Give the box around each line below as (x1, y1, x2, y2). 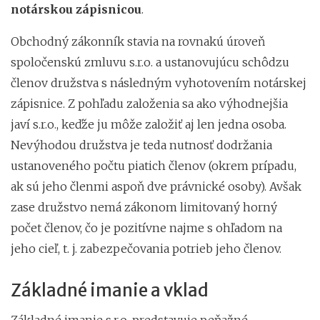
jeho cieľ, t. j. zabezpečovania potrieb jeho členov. (11, 241, 281, 256)
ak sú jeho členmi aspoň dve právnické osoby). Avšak (11, 179, 301, 194)
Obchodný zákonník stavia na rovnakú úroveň (11, 34, 265, 49)
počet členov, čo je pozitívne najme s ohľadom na (11, 220, 282, 235)
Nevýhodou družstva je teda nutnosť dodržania (11, 137, 272, 152)
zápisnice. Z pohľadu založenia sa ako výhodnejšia (11, 96, 288, 111)
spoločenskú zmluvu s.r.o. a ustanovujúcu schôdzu (11, 54, 289, 69)
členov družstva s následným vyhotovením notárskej (11, 75, 306, 90)
